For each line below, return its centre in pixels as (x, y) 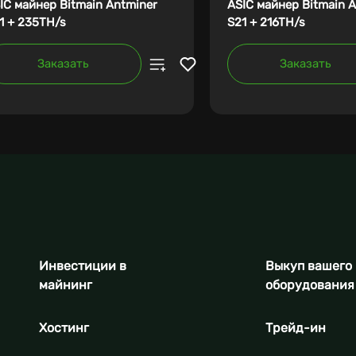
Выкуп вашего (309, 266)
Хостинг (64, 328)
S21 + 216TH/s (266, 23)
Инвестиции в (83, 266)
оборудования (310, 285)
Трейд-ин (296, 328)
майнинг (66, 285)
